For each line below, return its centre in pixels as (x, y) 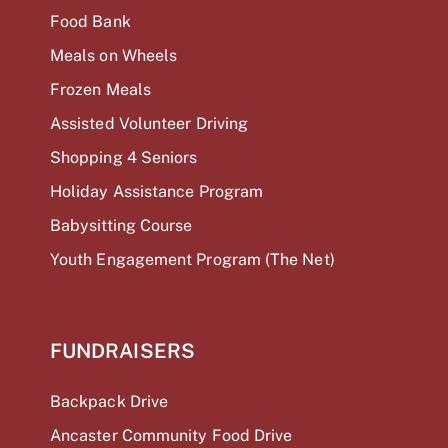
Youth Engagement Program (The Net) (192, 260)
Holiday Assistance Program (157, 192)
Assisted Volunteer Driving (149, 124)
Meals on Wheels (114, 56)
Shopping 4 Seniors (124, 158)
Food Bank (90, 22)
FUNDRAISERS (122, 351)
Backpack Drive (109, 402)
